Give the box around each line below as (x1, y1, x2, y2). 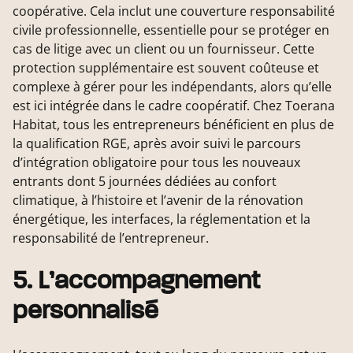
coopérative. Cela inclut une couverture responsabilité (13, 2, 335, 20)
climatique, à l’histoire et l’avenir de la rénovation (13, 191, 303, 210)
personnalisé (13, 299, 158, 325)
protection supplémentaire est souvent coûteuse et (13, 59, 319, 77)
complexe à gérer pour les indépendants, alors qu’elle (13, 78, 332, 96)
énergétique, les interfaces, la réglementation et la (13, 210, 310, 229)
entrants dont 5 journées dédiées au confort (13, 173, 277, 191)
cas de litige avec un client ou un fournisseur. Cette (13, 40, 314, 58)
